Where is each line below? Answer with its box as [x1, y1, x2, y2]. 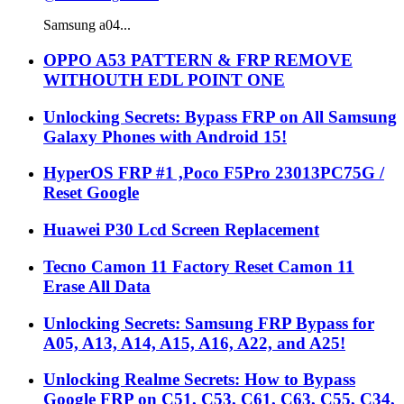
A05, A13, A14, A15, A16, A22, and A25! [43, 333, 345, 353]
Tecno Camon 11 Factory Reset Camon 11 [43, 256, 354, 276]
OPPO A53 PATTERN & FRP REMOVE [43, 50, 353, 69]
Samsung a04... [43, 17, 131, 33]
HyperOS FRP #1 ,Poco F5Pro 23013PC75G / [43, 163, 384, 183]
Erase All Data [43, 276, 151, 296]
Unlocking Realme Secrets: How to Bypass [43, 370, 355, 390]
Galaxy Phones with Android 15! [43, 126, 287, 146]
